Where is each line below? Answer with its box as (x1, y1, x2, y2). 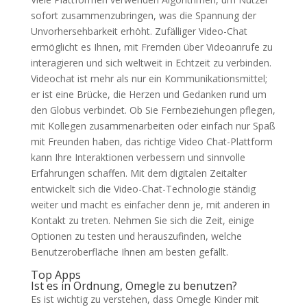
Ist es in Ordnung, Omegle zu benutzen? (30, 278, 237, 293)
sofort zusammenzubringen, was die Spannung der (30, 9, 256, 22)
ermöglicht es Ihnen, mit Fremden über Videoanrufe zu (30, 40, 273, 53)
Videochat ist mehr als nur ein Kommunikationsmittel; (30, 72, 267, 85)
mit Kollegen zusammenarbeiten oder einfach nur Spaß (30, 119, 275, 132)
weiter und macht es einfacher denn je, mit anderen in (30, 198, 270, 211)
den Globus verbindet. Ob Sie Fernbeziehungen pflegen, (30, 103, 275, 116)
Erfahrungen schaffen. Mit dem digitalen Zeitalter (30, 167, 247, 180)
